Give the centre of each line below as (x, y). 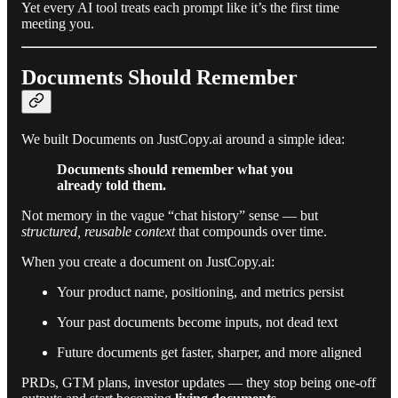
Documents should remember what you (175, 169)
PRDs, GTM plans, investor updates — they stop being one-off (199, 382)
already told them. (111, 185)
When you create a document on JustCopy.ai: (148, 261)
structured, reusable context (98, 231)
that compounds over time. (251, 231)
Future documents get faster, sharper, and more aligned (209, 352)
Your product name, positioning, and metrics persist (200, 291)
